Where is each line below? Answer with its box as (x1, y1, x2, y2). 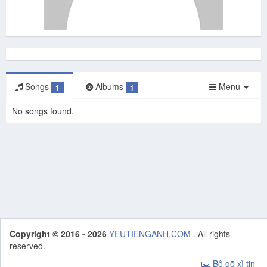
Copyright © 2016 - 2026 (10, 228, 109, 240)
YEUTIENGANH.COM (109, 228, 193, 240)
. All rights (193, 228, 230, 240)
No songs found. (12, 105, 74, 117)
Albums (93, 80, 126, 92)
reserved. (10, 240, 45, 252)
